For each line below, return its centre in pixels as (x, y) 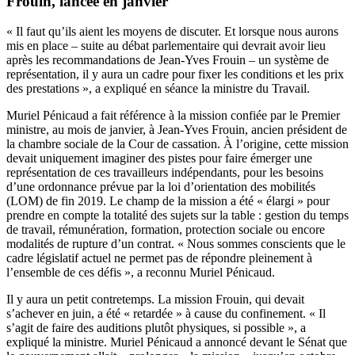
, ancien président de (296, 130)
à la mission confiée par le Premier (254, 116)
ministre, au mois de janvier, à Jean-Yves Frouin (126, 130)
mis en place (39, 46)
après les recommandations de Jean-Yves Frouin (128, 60)
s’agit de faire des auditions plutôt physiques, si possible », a (156, 328)
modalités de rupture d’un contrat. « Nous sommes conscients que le (176, 244)
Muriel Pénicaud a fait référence (88, 116)
